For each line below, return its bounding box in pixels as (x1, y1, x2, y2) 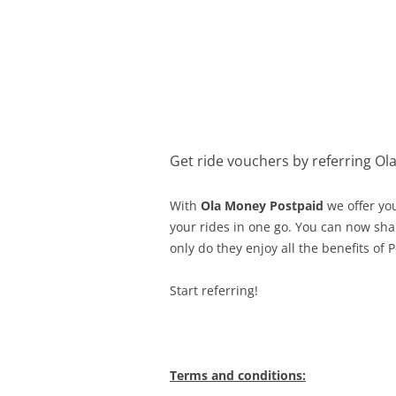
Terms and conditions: (170, 367, 306, 384)
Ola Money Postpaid (201, 197, 324, 214)
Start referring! (170, 282, 258, 299)
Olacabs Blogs (170, 27, 328, 58)
